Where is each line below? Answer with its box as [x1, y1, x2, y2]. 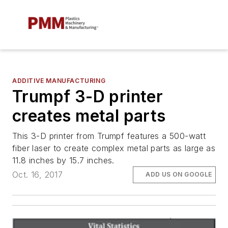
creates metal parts [12, 106, 166, 126]
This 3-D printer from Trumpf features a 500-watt [12, 131, 206, 141]
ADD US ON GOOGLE [146, 170, 212, 179]
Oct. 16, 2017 [12, 169, 63, 180]
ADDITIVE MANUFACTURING [12, 77, 106, 85]
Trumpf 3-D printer [12, 87, 163, 107]
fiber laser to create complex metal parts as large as [12, 143, 216, 154]
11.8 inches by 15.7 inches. [12, 155, 115, 166]
